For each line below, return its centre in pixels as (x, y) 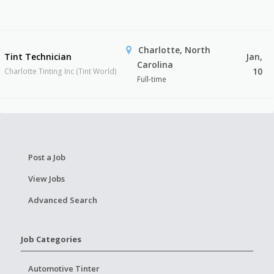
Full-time (152, 79)
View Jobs (46, 179)
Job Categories (51, 239)
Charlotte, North (173, 50)
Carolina (155, 65)
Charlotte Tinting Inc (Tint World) (61, 71)
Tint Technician (38, 57)
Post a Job (46, 157)
